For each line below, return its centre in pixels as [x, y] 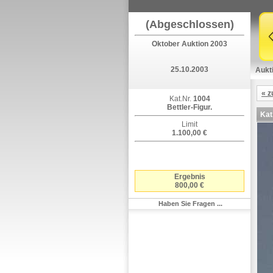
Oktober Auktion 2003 [190, 44]
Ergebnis [190, 177]
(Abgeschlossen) [190, 24]
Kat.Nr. [180, 99]
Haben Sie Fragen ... [190, 204]
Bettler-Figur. [190, 107]
